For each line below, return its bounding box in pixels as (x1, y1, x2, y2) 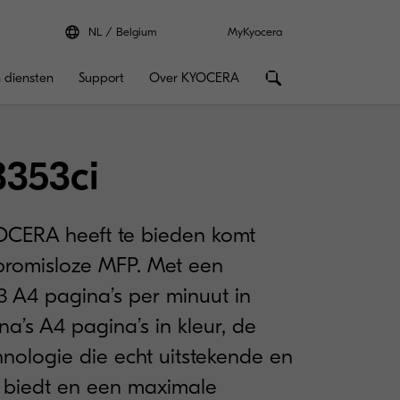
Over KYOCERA (149, 70, 239, 86)
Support (79, 70, 124, 86)
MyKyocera (228, 24, 282, 38)
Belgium (116, 24, 156, 38)
